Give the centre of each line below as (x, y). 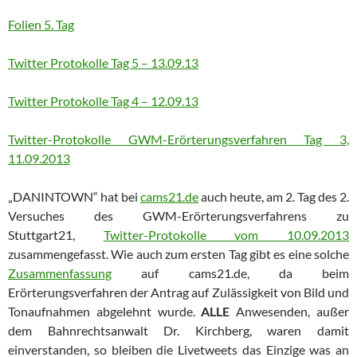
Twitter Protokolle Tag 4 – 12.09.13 (103, 100)
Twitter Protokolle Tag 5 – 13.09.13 (103, 62)
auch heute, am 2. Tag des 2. (274, 196)
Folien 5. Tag (41, 24)
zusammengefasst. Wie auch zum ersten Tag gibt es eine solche (178, 253)
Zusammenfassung (60, 273)
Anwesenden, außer (290, 311)
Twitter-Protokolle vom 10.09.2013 (226, 234)
